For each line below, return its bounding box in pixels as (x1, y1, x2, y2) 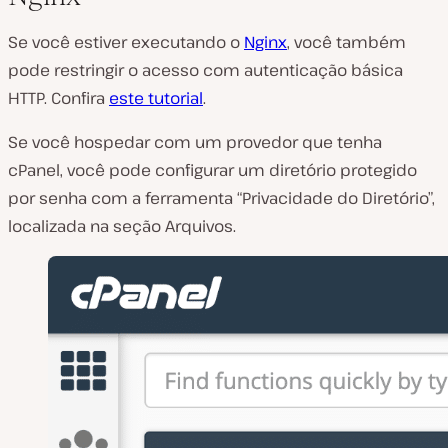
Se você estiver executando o (8, 30, 244, 53)
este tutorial (109, 86, 203, 109)
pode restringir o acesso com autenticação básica (8, 58, 403, 81)
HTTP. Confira (8, 86, 109, 109)
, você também (287, 30, 406, 53)
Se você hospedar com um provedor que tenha (8, 130, 382, 153)
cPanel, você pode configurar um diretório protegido (8, 158, 417, 181)
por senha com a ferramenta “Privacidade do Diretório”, (8, 186, 435, 209)
